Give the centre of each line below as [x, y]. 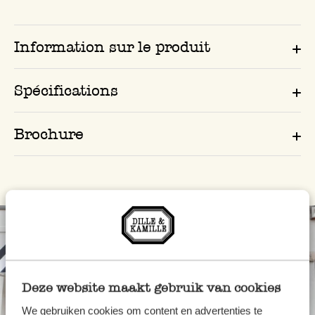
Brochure [49, 134]
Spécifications [66, 91]
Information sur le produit [112, 47]
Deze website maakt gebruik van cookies [151, 288]
